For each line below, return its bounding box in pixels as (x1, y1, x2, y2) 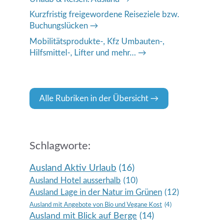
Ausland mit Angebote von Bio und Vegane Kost (29, 201, 162, 208)
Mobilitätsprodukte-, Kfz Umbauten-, (29, 37, 165, 46)
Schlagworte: (29, 140, 91, 151)
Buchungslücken (29, 22, 88, 30)
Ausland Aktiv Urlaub (29, 163, 116, 173)
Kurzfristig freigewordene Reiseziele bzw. (29, 10, 179, 19)
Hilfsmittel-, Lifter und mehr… (29, 48, 136, 57)
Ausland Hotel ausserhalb (29, 176, 121, 185)
